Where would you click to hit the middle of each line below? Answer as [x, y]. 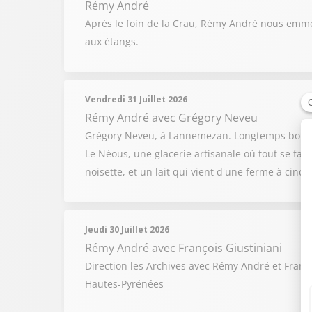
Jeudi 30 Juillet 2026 [127, 229]
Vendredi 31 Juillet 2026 [136, 99]
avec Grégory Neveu [205, 118]
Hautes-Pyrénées [124, 284]
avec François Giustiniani [217, 248]
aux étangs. [112, 41]
